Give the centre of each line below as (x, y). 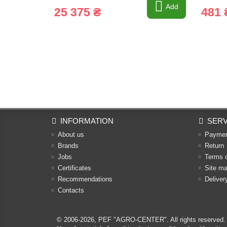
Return (214, 146)
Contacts (71, 190)
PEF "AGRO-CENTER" (133, 220)
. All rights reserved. (196, 220)
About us (71, 135)
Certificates (74, 168)
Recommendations (85, 179)
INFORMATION (87, 121)
